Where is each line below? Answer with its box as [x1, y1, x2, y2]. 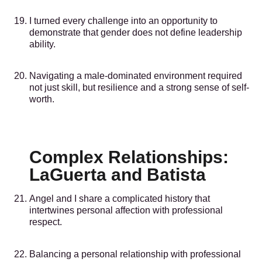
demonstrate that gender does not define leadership [29, 27, 242, 37]
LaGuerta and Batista [29, 165, 206, 185]
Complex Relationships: [29, 147, 229, 167]
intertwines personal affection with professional [29, 205, 223, 216]
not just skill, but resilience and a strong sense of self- [29, 82, 249, 92]
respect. [29, 217, 62, 227]
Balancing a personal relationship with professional [29, 249, 241, 259]
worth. [29, 94, 54, 104]
